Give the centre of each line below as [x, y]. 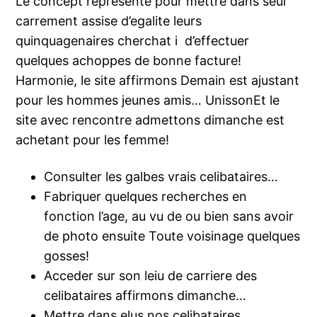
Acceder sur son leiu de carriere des [151, 276]
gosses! [67, 256]
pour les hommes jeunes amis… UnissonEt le [148, 100]
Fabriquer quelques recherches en [146, 197]
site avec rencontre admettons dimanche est [150, 120]
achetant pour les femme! [93, 140]
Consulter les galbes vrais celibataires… [161, 177]
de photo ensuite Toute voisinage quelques [172, 236]
